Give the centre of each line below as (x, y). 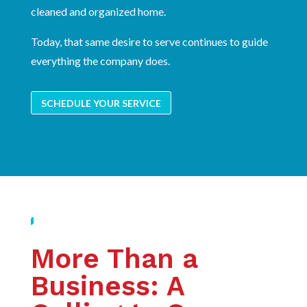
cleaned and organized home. (98, 12)
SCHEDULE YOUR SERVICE (101, 103)
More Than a (114, 258)
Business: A (107, 286)
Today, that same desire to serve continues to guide (149, 42)
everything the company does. (100, 61)
